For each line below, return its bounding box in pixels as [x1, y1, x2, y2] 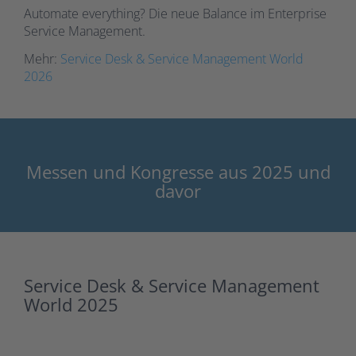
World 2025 [24, 292, 118, 317]
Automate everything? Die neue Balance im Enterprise [24, 5, 327, 23]
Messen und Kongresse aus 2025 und [25, 160, 331, 184]
